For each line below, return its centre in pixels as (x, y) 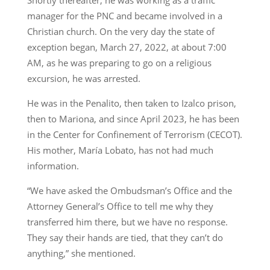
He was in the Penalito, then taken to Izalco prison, (131, 103)
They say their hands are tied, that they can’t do (125, 238)
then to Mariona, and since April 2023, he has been (133, 119)
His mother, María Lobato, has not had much (120, 150)
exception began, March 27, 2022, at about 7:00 (127, 47)
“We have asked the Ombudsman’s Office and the (129, 191)
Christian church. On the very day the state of (121, 32)
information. (53, 166)
